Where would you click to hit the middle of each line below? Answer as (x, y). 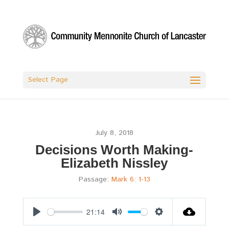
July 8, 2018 (114, 133)
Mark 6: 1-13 (131, 179)
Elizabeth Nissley (114, 163)
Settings (172, 222)
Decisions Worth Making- (114, 150)
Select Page (48, 80)
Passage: (94, 179)
